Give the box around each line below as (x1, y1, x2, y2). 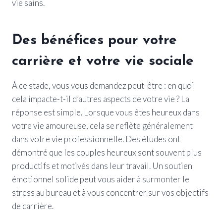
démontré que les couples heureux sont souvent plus (12, 147, 202, 158)
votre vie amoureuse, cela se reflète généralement (12, 120, 193, 131)
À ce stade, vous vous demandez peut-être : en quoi (12, 80, 194, 91)
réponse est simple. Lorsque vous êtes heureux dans (12, 107, 200, 117)
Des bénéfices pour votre (12, 33, 177, 48)
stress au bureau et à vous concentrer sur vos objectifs (12, 187, 209, 198)
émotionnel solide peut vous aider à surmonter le (12, 173, 189, 184)
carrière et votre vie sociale (12, 54, 194, 68)
